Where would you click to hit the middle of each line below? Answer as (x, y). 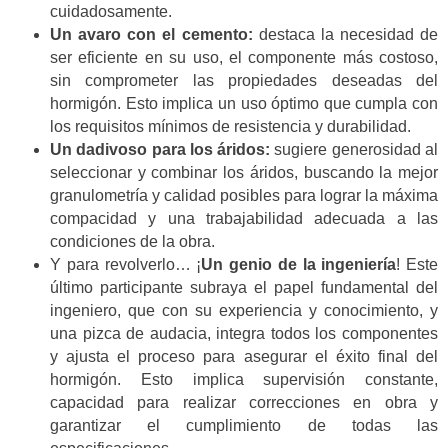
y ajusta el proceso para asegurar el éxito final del (244, 356)
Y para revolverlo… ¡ (126, 264)
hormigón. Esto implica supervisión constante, (244, 379)
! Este (417, 264)
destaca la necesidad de (345, 34)
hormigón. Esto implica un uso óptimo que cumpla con (244, 103)
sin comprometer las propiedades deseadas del (244, 80)
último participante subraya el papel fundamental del (244, 287)
